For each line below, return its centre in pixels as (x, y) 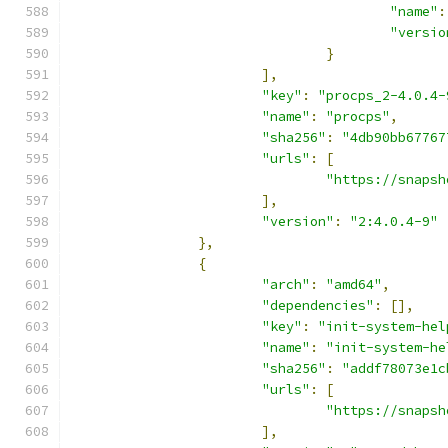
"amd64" (354, 284)
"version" (298, 221)
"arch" (286, 284)
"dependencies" (318, 305)
